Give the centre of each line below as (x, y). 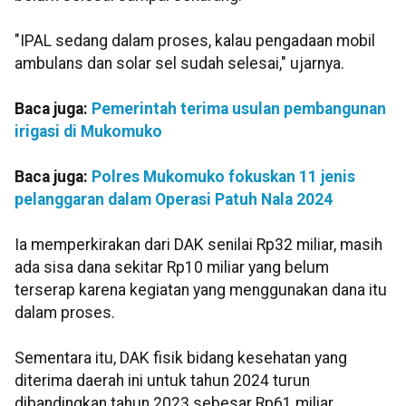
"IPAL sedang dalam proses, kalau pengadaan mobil (195, 41)
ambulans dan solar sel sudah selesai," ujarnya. (179, 64)
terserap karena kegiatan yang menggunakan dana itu (201, 290)
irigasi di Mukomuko (88, 132)
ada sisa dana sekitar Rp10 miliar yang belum (172, 268)
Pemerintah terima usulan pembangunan (239, 109)
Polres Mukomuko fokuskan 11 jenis (223, 177)
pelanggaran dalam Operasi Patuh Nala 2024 (174, 200)
